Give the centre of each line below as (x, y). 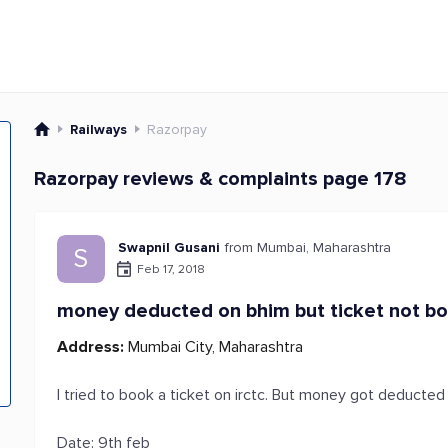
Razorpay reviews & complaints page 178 (221, 179)
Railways (99, 129)
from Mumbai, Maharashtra (308, 247)
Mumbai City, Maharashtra (214, 347)
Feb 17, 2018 (171, 269)
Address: (91, 347)
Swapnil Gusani (169, 247)
